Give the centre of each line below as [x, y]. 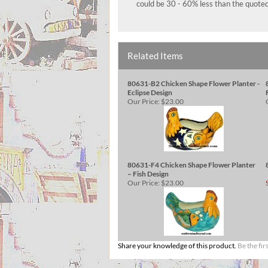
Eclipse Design [150, 92]
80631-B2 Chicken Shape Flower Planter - [194, 83]
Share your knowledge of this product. [178, 246]
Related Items [155, 56]
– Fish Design [148, 174]
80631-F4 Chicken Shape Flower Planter [191, 165]
